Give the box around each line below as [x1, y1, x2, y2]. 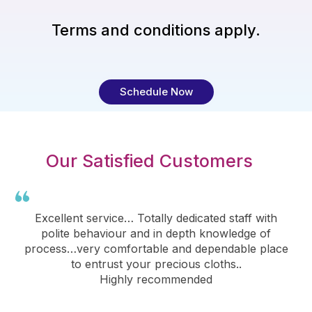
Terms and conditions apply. [52, 20, 260, 39]
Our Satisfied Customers [45, 150, 253, 172]
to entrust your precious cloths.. [70, 257, 242, 272]
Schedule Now [119, 85, 193, 99]
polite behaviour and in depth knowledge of [41, 226, 271, 241]
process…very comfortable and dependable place [24, 242, 288, 256]
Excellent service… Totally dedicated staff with [35, 211, 277, 226]
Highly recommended [100, 272, 212, 287]
